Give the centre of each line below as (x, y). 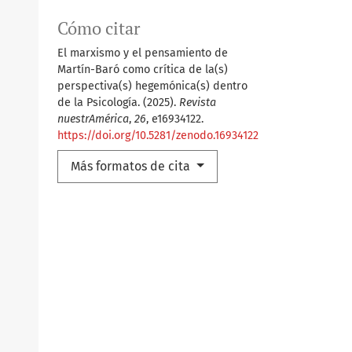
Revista (198, 103)
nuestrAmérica (93, 119)
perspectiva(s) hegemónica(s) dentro (152, 86)
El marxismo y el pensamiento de (143, 53)
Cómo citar (99, 29)
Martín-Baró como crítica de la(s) (143, 70)
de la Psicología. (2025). (118, 103)
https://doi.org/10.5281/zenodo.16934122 (158, 136)
